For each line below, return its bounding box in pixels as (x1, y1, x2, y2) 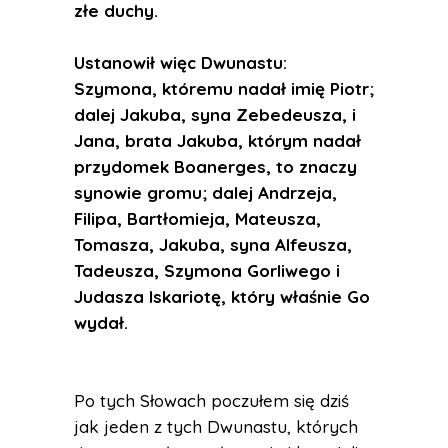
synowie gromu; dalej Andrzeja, (74, 182, 337, 203)
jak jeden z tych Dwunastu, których (74, 416, 358, 437)
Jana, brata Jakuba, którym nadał (74, 130, 361, 151)
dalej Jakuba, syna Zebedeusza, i (74, 104, 356, 125)
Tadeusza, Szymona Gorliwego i (74, 260, 340, 281)
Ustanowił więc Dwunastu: (74, 52, 287, 73)
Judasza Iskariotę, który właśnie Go (74, 286, 370, 307)
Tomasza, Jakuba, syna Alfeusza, (74, 234, 352, 255)
